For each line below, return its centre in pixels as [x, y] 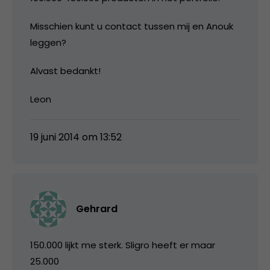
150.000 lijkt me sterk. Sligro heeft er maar [123, 245]
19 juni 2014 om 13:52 [76, 137]
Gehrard [97, 209]
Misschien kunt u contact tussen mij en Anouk [132, 26]
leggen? [48, 42]
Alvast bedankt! [65, 71]
